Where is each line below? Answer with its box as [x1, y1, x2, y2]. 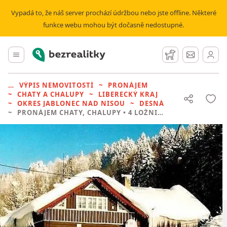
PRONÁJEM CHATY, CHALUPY [17, 108, 121, 117]
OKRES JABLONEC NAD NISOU [17, 99, 125, 108]
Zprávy [191, 48, 217, 59]
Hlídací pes [171, 48, 212, 59]
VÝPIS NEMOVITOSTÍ [19, 81, 94, 90]
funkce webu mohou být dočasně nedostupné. [43, 20, 184, 29]
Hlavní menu [17, 48, 65, 59]
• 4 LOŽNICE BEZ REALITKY [121, 108, 158, 117]
